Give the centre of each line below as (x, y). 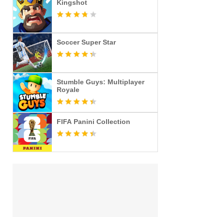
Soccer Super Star (86, 42)
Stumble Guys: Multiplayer (101, 82)
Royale (68, 90)
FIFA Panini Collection (93, 122)
